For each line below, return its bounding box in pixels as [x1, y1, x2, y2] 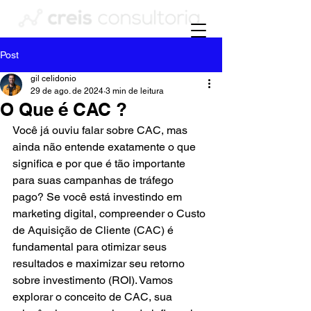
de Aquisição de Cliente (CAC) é [12, 224, 176, 237]
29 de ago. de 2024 [31, 86, 103, 96]
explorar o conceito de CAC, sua [12, 290, 175, 303]
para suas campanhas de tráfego [12, 174, 176, 187]
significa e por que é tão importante [12, 157, 188, 170]
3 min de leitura [106, 86, 164, 96]
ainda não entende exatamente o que [12, 140, 199, 153]
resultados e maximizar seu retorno [12, 257, 187, 270]
